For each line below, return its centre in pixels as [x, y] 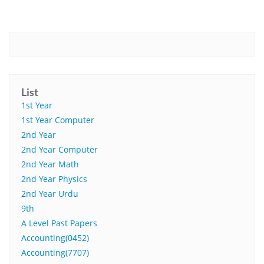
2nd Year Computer [60, 149]
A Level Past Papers [59, 223]
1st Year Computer [58, 120]
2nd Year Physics [54, 179]
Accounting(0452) [55, 238]
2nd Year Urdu [50, 194]
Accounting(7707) [55, 253]
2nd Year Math [50, 164]
